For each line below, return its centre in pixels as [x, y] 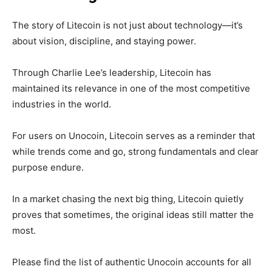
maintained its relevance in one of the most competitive [131, 89]
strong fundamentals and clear [193, 152]
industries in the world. [62, 104]
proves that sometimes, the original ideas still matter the [133, 215]
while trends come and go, [70, 152]
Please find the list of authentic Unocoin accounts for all [132, 262]
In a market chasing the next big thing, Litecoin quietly [128, 199]
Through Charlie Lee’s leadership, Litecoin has [112, 73]
